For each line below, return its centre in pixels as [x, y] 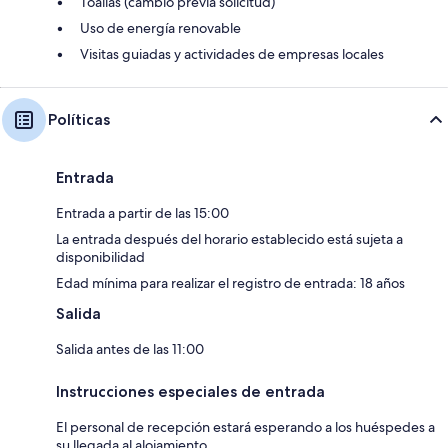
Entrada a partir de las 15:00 [142, 213]
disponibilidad [100, 257]
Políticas [79, 120]
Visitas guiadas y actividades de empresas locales [232, 54]
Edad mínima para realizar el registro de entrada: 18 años [230, 283]
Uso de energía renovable [160, 28]
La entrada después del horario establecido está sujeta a [229, 239]
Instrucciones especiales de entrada [190, 392]
